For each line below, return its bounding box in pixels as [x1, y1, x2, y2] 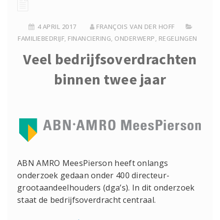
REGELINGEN [158, 34, 197, 43]
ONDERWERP [114, 34, 155, 43]
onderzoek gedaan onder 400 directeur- [17, 170, 170, 181]
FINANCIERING [68, 34, 111, 43]
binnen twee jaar [54, 70, 166, 88]
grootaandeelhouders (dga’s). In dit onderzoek [17, 182, 195, 193]
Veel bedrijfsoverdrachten [23, 50, 197, 68]
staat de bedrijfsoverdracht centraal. [17, 194, 156, 206]
